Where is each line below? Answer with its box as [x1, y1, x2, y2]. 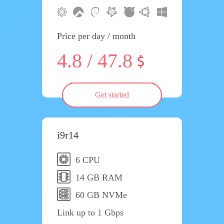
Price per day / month [57, 31, 135, 41]
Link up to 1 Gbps [57, 207, 123, 217]
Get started [95, 90, 129, 99]
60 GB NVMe [75, 190, 127, 200]
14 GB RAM [75, 172, 122, 182]
